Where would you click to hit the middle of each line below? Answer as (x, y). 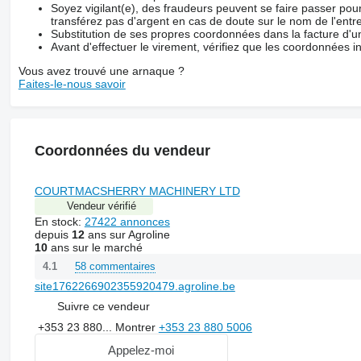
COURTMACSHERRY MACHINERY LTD (137, 191)
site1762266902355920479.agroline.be (135, 286)
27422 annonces (127, 221)
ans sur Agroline (127, 234)
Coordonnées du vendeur (122, 150)
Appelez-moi (141, 351)
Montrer (137, 327)
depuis (53, 234)
